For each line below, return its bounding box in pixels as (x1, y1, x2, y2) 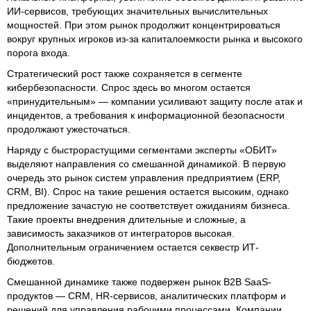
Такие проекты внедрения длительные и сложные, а (7, 213, 246, 225)
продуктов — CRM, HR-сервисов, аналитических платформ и (7, 289, 286, 301)
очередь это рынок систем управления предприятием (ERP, (7, 171, 280, 183)
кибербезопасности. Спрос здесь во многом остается (7, 81, 251, 93)
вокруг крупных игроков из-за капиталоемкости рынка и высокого (7, 33, 303, 44)
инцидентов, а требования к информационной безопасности (7, 109, 285, 121)
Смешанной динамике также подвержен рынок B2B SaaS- (7, 276, 271, 287)
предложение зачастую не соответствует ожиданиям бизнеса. (7, 199, 290, 211)
